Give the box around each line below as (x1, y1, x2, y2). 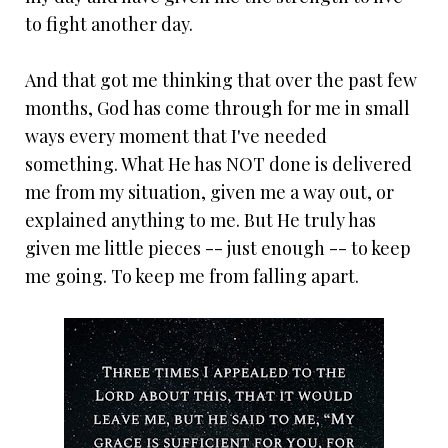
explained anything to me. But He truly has (25, 208, 376, 233)
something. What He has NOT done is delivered (25, 152, 412, 177)
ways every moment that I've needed (25, 124, 327, 149)
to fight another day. (25, 12, 193, 37)
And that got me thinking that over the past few (25, 68, 417, 93)
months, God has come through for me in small (25, 96, 410, 121)
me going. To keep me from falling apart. (25, 264, 359, 289)
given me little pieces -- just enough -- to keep (25, 236, 411, 261)
